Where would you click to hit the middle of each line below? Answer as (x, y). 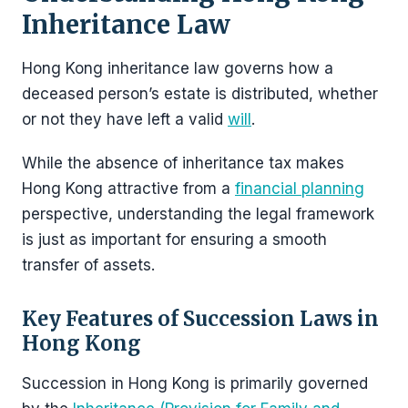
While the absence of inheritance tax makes (183, 163)
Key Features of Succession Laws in (200, 318)
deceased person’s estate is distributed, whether (200, 93)
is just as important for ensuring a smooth (174, 239)
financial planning (300, 188)
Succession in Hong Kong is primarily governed (195, 383)
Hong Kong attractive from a (128, 188)
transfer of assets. (88, 265)
